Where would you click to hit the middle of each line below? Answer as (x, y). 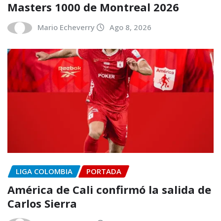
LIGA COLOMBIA (44, 171)
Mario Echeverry (66, 27)
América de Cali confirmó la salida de (109, 189)
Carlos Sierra (42, 203)
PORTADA (104, 171)
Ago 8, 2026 (130, 27)
